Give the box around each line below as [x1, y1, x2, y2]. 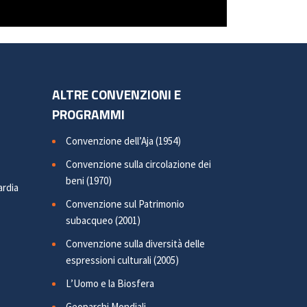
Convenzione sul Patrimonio [66, 197, 184, 211]
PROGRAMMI [52, 104, 125, 125]
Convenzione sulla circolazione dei [66, 158, 211, 171]
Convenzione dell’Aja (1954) [66, 134, 181, 148]
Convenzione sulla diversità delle [66, 237, 205, 251]
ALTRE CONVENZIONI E [52, 84, 181, 105]
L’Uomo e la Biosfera [66, 277, 154, 291]
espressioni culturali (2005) [66, 254, 179, 267]
